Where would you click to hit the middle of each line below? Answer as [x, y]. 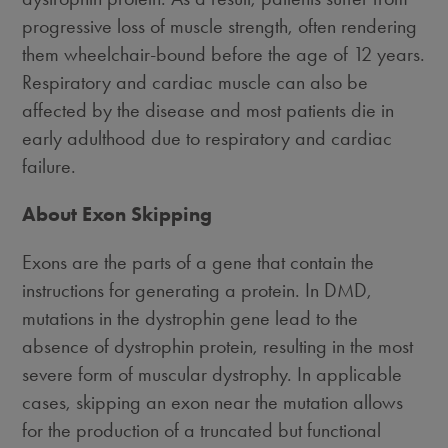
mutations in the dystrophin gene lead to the [190, 318]
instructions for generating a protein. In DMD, [197, 290]
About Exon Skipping [117, 214]
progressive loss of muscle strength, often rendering [220, 26]
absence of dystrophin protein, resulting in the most [218, 346]
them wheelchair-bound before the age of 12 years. [224, 54]
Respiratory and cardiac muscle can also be [195, 82]
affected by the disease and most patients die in [208, 110]
